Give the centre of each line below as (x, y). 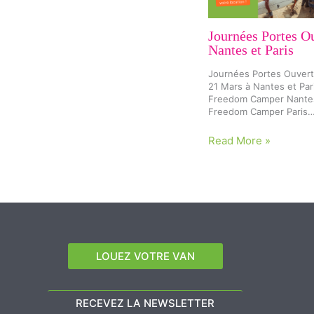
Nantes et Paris (251, 50)
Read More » (239, 141)
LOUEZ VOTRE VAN (145, 256)
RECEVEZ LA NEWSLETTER (145, 303)
